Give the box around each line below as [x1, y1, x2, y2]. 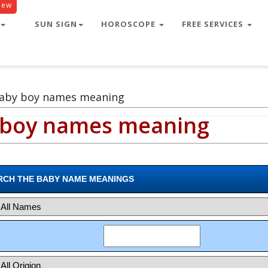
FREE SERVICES [182, 19, 246, 29]
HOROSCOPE [101, 19, 158, 29]
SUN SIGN [35, 19, 77, 29]
